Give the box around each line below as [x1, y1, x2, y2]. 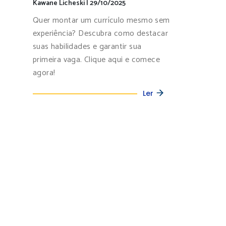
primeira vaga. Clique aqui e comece [33, 52, 160, 67]
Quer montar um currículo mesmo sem [33, 13, 170, 27]
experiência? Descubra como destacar [33, 26, 168, 40]
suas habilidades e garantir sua [33, 39, 142, 53]
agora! [33, 66, 55, 80]
